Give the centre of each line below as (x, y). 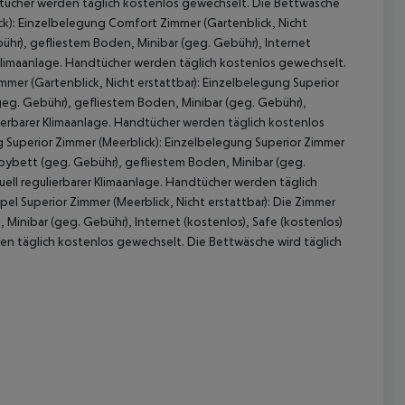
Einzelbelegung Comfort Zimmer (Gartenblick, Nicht (161, 23)
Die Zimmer (303, 202)
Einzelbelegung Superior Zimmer (253, 142)
